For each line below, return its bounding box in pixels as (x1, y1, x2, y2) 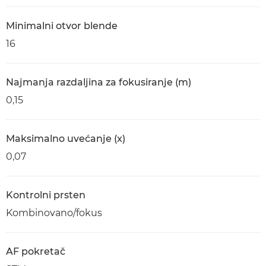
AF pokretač (6, 246, 65, 257)
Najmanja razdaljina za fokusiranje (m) (6, 77, 191, 88)
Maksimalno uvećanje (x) (6, 133, 125, 144)
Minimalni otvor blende (6, 20, 118, 31)
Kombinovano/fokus (6, 207, 102, 218)
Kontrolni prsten (6, 189, 85, 201)
